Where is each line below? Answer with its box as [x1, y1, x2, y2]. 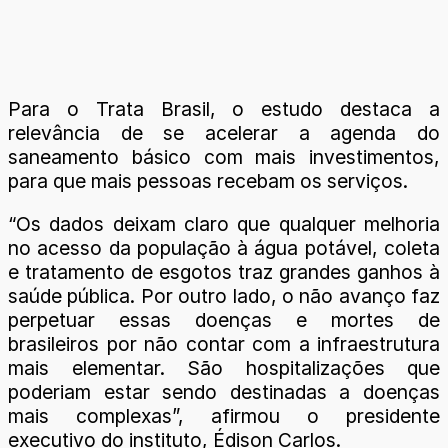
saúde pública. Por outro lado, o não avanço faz [8, 283, 440, 308]
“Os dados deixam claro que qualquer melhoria [8, 211, 440, 236]
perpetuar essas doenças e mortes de [8, 307, 440, 332]
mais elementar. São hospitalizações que [8, 355, 440, 380]
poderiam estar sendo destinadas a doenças [8, 379, 440, 404]
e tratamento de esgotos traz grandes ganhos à [8, 259, 440, 284]
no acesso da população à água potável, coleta [8, 235, 440, 260]
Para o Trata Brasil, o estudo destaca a [8, 96, 440, 121]
